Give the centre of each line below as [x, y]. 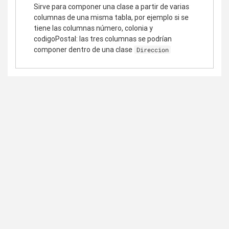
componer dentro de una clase [84, 49]
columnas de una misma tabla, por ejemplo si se [111, 17]
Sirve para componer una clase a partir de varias [111, 6]
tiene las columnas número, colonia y [93, 28]
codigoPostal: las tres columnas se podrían [103, 39]
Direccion [152, 49]
